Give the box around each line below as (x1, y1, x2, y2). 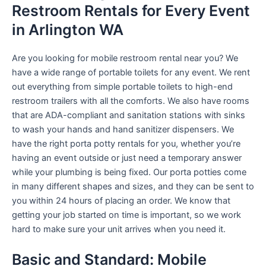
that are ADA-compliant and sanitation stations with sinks (12, 109, 245, 121)
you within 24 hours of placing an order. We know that (12, 195, 230, 206)
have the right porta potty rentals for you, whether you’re (12, 138, 240, 149)
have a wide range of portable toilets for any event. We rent (12, 66, 250, 78)
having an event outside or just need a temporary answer (12, 152, 242, 163)
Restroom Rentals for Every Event (12, 1, 250, 20)
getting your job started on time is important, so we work (12, 209, 241, 220)
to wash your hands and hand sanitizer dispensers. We (12, 123, 234, 135)
